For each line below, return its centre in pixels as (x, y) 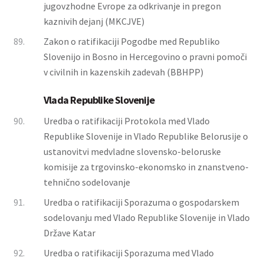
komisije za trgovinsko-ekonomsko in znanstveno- (146, 167)
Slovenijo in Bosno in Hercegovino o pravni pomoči (145, 57)
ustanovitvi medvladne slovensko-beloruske (132, 151)
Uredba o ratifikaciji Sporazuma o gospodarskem (141, 202)
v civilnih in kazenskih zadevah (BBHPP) (123, 72)
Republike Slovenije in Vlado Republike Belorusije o (146, 136)
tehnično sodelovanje (87, 182)
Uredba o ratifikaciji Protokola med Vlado (127, 121)
